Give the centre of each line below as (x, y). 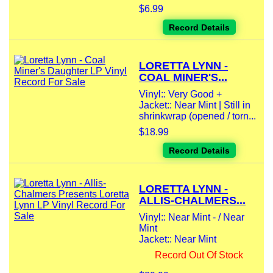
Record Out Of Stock (199, 255)
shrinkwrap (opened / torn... (197, 116)
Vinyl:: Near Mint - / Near (192, 218)
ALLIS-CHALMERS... (192, 201)
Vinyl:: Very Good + (180, 94)
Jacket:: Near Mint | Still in (195, 105)
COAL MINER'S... (183, 78)
